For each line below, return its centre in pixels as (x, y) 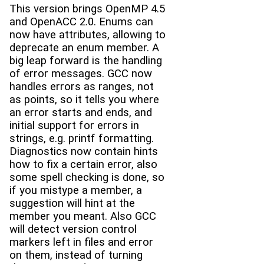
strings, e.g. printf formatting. (82, 139)
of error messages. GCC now (81, 74)
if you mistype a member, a (76, 191)
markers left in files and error (81, 242)
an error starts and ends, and (81, 113)
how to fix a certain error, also (83, 165)
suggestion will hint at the (72, 204)
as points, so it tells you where (84, 100)
